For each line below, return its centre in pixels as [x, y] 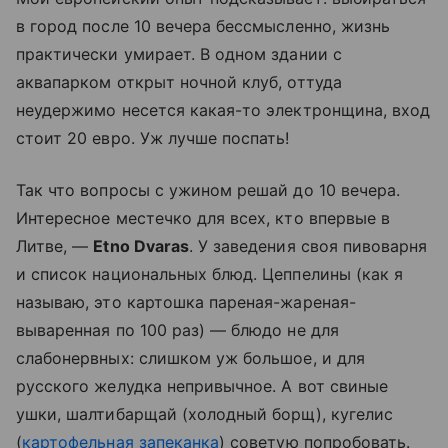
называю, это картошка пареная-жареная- [186, 301]
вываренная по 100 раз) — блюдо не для [177, 329]
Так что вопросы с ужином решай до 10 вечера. [208, 189]
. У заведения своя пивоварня [308, 245]
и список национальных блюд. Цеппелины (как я [210, 273]
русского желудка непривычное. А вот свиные [202, 385]
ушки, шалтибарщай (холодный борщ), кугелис [205, 413]
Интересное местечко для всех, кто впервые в [203, 217]
